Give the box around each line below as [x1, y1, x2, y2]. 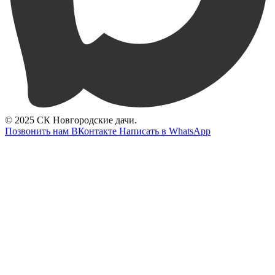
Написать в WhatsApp [119, 126, 211, 137]
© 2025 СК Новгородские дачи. [5, 115, 137, 126]
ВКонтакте [71, 126, 117, 137]
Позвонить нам [5, 126, 69, 137]
